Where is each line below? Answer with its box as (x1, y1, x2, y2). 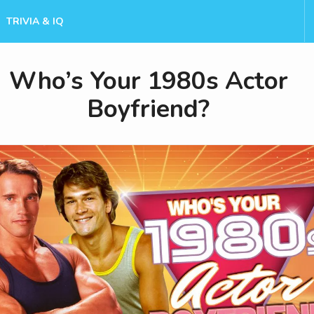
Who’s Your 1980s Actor (8, 64, 288, 97)
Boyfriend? (87, 93, 210, 125)
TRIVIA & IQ (6, 15, 64, 28)
